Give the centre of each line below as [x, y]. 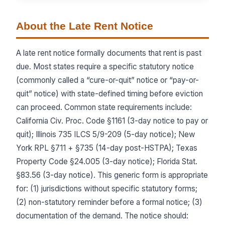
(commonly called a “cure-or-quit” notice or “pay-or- [107, 80]
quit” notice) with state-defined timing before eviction [109, 93]
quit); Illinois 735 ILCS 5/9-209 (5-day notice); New [106, 134]
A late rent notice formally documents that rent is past [109, 53]
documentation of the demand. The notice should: [102, 215]
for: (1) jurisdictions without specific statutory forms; [107, 188]
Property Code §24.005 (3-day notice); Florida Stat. [107, 161]
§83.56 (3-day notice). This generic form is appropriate [112, 175]
